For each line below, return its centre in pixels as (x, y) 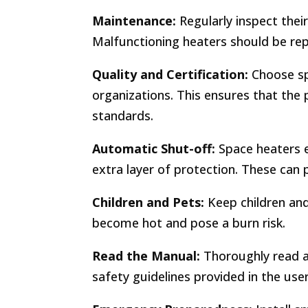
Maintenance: (134, 21)
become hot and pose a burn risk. (189, 223)
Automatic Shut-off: (154, 148)
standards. (123, 115)
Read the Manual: (146, 256)
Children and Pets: (148, 202)
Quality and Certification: (170, 74)
